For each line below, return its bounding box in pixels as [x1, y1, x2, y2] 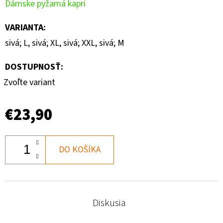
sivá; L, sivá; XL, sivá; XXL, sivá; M [5, 36, 124, 49]
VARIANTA [5, 21, 43, 34]
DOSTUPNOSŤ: [5, 60, 63, 73]
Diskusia [92, 196, 126, 210]
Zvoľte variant [3, 76, 55, 89]
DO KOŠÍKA [59, 143, 101, 156]
